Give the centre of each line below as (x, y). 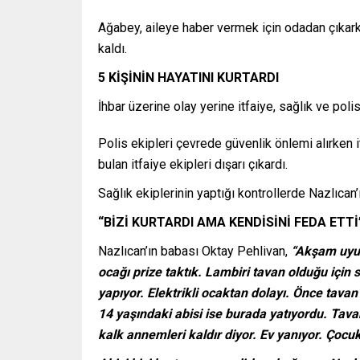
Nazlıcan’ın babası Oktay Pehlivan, (194, 251)
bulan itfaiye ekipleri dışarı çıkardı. (193, 164)
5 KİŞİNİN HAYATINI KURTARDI (188, 77)
